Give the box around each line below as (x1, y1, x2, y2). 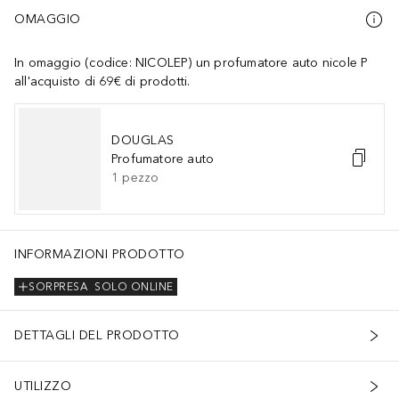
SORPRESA (28, 281, 87, 294)
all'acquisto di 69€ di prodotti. (14, 73, 191, 89)
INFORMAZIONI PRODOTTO (14, 246, 185, 262)
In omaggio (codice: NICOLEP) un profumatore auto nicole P (14, 54, 369, 70)
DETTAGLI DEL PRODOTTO (14, 328, 180, 344)
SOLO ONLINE (94, 281, 174, 294)
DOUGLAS (111, 132, 175, 148)
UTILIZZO (14, 379, 71, 395)
